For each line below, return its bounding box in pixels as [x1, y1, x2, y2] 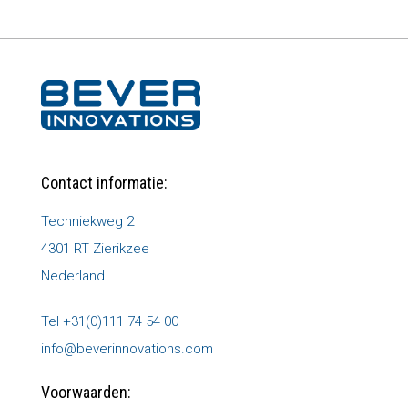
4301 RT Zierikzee [40, 240, 149, 258]
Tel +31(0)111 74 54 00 [40, 312, 178, 330]
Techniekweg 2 [40, 213, 134, 230]
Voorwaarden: [40, 382, 131, 402]
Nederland [40, 268, 105, 285]
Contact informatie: [40, 173, 168, 193]
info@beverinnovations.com [40, 340, 213, 357]
